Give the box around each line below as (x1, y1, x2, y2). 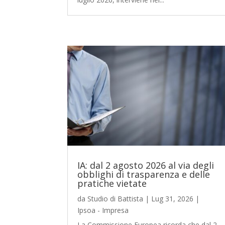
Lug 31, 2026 (151, 193, 194, 203)
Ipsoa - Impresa (77, 205, 129, 215)
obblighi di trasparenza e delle (77, 168, 210, 180)
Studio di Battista (87, 193, 144, 203)
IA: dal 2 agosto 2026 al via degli (77, 159, 214, 171)
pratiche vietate (77, 177, 147, 189)
